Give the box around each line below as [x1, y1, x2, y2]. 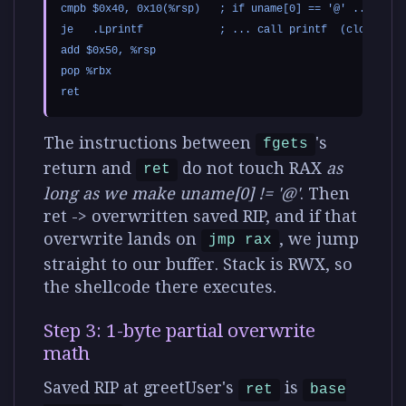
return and [43, 158, 136, 178]
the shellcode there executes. [43, 276, 276, 296]
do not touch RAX [178, 158, 326, 178]
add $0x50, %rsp [61, 43, 156, 57]
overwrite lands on [43, 228, 201, 248]
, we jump [279, 228, 359, 248]
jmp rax [208, 232, 272, 249]
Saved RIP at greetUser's [43, 378, 238, 398]
